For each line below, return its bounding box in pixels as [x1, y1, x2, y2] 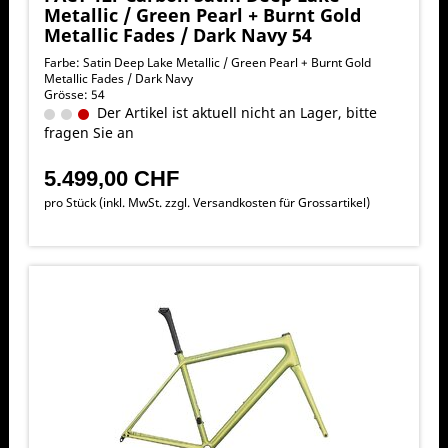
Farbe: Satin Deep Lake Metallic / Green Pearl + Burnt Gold [43, 53, 371, 71]
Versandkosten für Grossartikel [192, 193, 366, 211]
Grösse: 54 [43, 85, 105, 103]
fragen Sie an [43, 122, 134, 142]
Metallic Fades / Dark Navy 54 [43, 22, 312, 47]
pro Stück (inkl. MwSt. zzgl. [43, 193, 193, 211]
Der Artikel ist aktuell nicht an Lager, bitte [88, 102, 377, 122]
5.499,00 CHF [43, 165, 179, 191]
